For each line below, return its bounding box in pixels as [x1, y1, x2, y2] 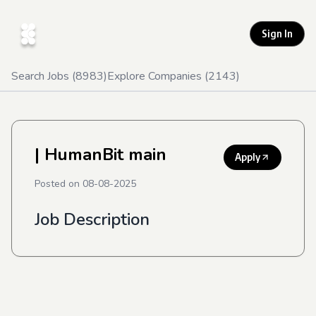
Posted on [35, 177, 83, 190]
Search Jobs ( [11, 68, 75, 84]
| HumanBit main [35, 143, 166, 166]
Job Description [35, 208, 150, 231]
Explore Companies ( [107, 68, 208, 84]
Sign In [262, 28, 293, 39]
